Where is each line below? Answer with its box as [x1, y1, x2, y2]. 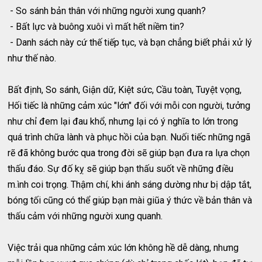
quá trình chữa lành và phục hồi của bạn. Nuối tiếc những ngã [8, 131, 251, 143]
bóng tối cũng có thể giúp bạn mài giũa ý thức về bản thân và [8, 194, 253, 206]
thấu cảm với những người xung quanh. [8, 210, 163, 222]
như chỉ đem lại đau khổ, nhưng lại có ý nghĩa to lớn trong [8, 115, 239, 127]
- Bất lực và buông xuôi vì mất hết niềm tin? [8, 20, 185, 32]
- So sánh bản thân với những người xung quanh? [8, 5, 206, 16]
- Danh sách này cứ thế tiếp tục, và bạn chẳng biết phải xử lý [8, 36, 253, 48]
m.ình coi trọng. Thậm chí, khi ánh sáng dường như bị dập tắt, [8, 178, 252, 190]
